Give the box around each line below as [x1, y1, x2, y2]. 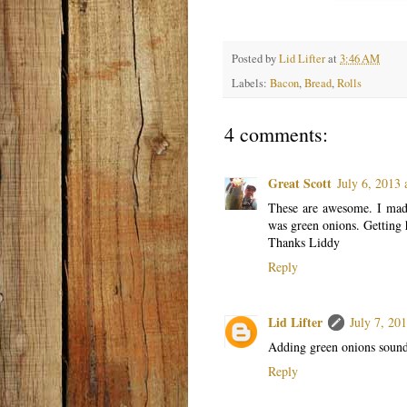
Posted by [232, 50, 279, 66]
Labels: [232, 75, 270, 92]
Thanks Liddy [268, 233, 340, 252]
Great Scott [268, 174, 332, 194]
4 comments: [224, 121, 328, 148]
